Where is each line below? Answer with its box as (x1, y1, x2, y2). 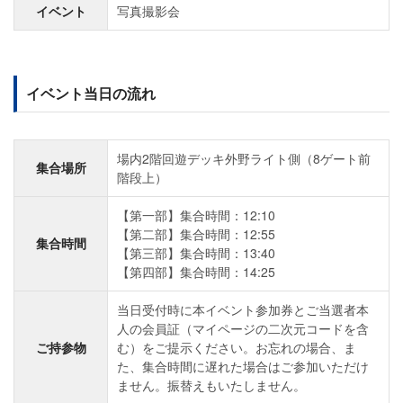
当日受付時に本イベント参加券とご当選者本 (117, 300, 369, 318)
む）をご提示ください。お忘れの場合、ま (117, 337, 356, 356)
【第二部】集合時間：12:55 (117, 224, 275, 243)
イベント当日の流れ (26, 82, 156, 103)
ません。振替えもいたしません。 (117, 375, 306, 394)
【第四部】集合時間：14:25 (117, 262, 275, 281)
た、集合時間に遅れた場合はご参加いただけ (117, 356, 369, 375)
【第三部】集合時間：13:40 (117, 243, 275, 262)
